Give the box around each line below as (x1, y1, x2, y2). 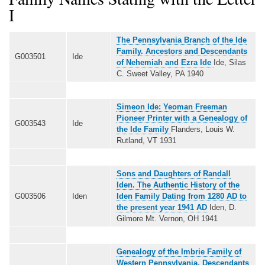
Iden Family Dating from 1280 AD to (117, 191, 247, 201)
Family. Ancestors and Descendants (117, 46, 247, 56)
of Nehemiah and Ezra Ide (117, 57, 214, 67)
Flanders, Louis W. (171, 124, 235, 134)
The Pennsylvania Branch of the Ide (117, 35, 247, 44)
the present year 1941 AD (117, 202, 209, 212)
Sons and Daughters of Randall (117, 169, 231, 178)
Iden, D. (209, 202, 237, 212)
